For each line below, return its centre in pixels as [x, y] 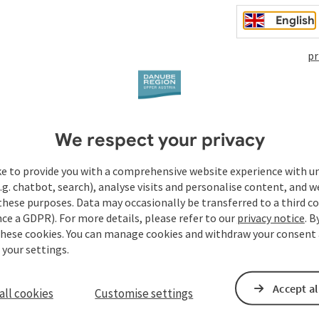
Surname [251, 276]
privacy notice [271, 218]
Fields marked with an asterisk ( [148, 241]
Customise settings [144, 293]
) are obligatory [267, 241]
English [296, 20]
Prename [93, 276]
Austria [114, 186]
